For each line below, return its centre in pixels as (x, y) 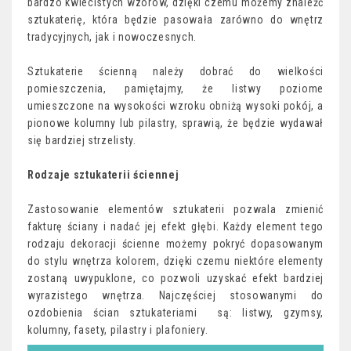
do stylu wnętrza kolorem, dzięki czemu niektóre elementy (175, 261)
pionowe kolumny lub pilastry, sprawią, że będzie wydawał (175, 123)
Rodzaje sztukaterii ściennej (103, 175)
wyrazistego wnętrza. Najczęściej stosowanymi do (175, 295)
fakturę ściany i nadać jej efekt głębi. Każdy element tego (175, 226)
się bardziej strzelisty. (82, 140)
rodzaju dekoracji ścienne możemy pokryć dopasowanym (175, 244)
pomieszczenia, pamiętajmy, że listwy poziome (175, 89)
